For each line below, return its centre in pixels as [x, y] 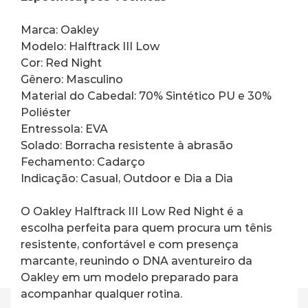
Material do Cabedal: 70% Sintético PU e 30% [147, 96]
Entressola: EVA [64, 129]
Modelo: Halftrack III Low [90, 46]
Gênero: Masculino [72, 79]
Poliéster [46, 112]
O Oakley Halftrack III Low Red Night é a [133, 211]
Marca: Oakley [60, 30]
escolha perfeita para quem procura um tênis [148, 228]
